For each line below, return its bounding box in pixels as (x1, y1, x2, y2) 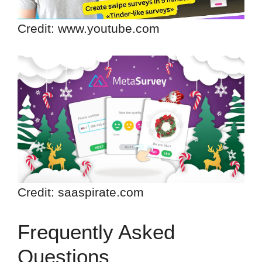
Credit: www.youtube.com (18, 21, 160, 35)
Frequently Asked (18, 220, 175, 243)
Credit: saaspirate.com (18, 185, 144, 199)
